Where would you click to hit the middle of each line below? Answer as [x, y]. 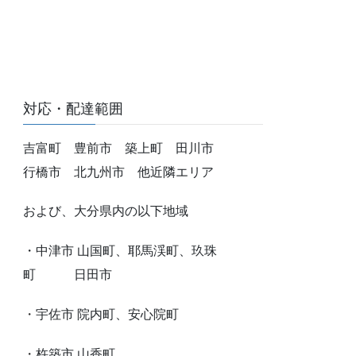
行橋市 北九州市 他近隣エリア [119, 172]
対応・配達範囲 [74, 109]
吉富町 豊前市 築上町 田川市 [138, 149]
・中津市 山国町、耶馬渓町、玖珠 [120, 250]
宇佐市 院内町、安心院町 [108, 314]
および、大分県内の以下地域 [106, 211]
